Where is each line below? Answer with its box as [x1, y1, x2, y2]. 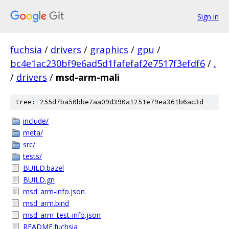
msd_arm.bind [23, 198, 69, 208]
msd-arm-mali [56, 71, 120, 83]
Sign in [197, 11, 219, 21]
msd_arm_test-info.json [23, 210, 101, 220]
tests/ [23, 151, 42, 161]
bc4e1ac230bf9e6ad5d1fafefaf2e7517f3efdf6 [10, 57, 205, 70]
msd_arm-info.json [23, 187, 85, 196]
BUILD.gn [23, 175, 55, 185]
